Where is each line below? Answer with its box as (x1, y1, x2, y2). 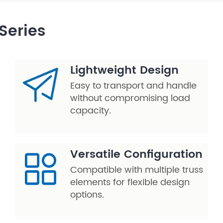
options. (70, 188, 104, 203)
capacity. (70, 104, 111, 118)
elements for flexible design (70, 175, 190, 190)
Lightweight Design (70, 61, 179, 80)
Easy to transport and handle (70, 79, 197, 94)
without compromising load (70, 91, 190, 106)
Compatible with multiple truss (70, 163, 203, 178)
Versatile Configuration (70, 145, 203, 164)
